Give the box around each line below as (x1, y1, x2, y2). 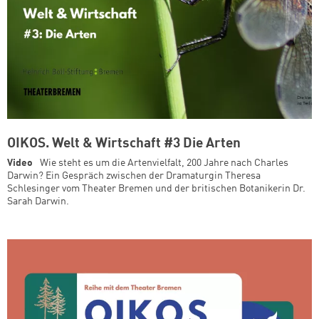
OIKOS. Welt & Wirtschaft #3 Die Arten (7, 137, 241, 150)
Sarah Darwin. (7, 196, 69, 206)
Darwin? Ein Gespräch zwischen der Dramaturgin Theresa (7, 170, 261, 181)
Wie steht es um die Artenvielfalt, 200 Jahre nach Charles (40, 157, 288, 168)
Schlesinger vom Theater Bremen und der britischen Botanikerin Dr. (7, 183, 305, 194)
